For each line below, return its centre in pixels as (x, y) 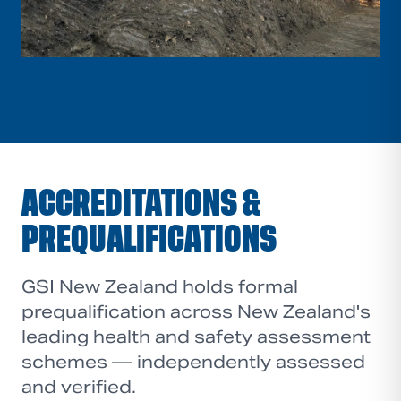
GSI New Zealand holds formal (160, 286)
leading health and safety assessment (196, 336)
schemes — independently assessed (193, 361)
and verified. (79, 386)
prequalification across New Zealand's (196, 311)
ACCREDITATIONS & (141, 203)
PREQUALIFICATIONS (149, 239)
